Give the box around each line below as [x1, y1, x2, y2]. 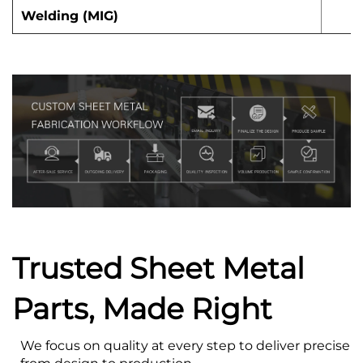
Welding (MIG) [21, 8, 118, 24]
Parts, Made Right [12, 290, 272, 327]
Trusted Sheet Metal [12, 250, 305, 286]
